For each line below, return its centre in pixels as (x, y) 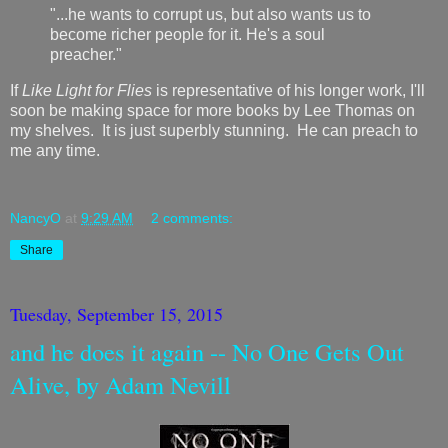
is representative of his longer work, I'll (288, 90)
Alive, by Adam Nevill (120, 384)
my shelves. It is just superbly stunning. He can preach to (214, 130)
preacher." (86, 54)
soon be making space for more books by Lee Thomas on (212, 110)
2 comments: (192, 217)
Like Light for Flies (87, 90)
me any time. (55, 150)
